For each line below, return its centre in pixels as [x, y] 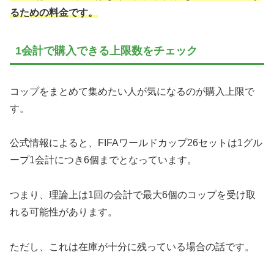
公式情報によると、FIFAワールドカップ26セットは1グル [136, 143]
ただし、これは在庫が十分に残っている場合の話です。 [132, 247]
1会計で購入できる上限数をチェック [106, 51]
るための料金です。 [54, 12]
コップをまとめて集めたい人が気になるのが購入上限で [132, 91]
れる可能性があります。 [64, 212]
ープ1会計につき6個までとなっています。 [103, 160]
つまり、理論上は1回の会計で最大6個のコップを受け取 [133, 195]
